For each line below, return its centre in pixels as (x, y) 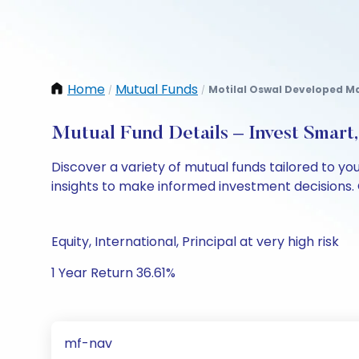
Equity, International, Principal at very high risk (195, 242)
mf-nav (88, 343)
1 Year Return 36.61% (113, 273)
